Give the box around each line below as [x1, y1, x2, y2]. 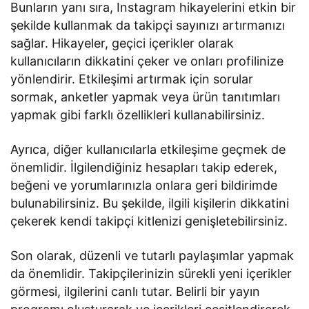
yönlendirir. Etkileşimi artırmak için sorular [10, 71, 254, 86]
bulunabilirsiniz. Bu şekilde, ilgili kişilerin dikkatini [10, 195, 290, 210]
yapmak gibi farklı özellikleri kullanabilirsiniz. [10, 107, 266, 122]
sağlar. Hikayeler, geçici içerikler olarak [10, 35, 235, 50]
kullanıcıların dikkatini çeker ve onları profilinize [10, 53, 284, 68]
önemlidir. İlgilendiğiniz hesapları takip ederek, [10, 159, 278, 175]
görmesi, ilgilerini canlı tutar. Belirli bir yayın [10, 283, 261, 299]
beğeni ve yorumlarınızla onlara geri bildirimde [10, 177, 278, 192]
